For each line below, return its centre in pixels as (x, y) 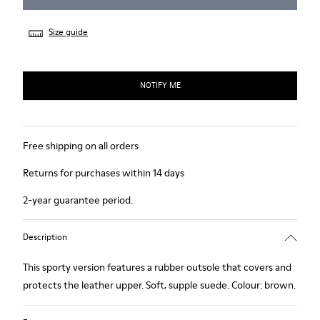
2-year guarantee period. (78, 200)
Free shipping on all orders (81, 145)
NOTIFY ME (160, 85)
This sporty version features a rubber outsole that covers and (157, 267)
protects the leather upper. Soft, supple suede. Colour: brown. (159, 285)
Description (45, 237)
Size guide (68, 31)
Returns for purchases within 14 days (104, 172)
